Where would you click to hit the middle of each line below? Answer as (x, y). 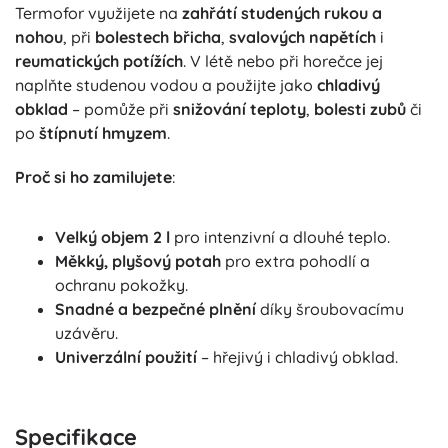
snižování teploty (239, 109)
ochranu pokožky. (121, 285)
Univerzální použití (126, 357)
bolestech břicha (158, 37)
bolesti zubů (360, 109)
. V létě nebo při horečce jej (283, 61)
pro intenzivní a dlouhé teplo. (280, 237)
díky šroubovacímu (330, 309)
